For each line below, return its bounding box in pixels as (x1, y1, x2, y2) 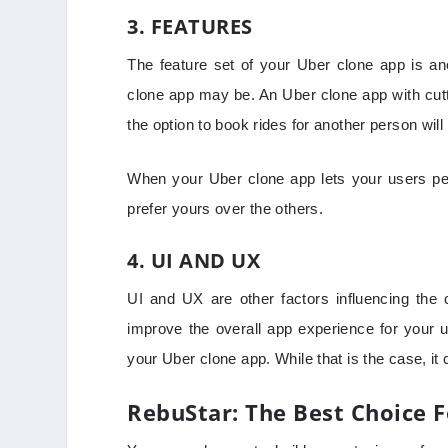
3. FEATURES (127, 13, 253, 41)
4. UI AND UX (127, 247, 261, 275)
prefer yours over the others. (127, 200, 328, 218)
